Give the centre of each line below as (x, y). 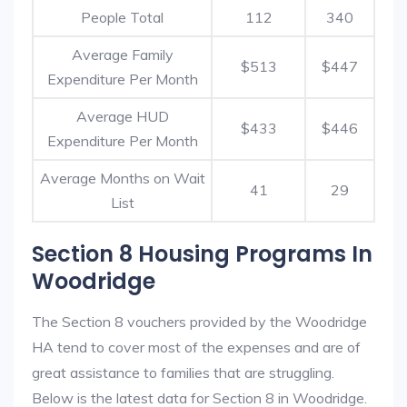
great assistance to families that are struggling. (183, 372)
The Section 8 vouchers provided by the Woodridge (199, 322)
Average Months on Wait (122, 178)
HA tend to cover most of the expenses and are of (196, 347)
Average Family (122, 55)
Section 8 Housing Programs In (202, 254)
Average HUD (122, 116)
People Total (122, 17)
